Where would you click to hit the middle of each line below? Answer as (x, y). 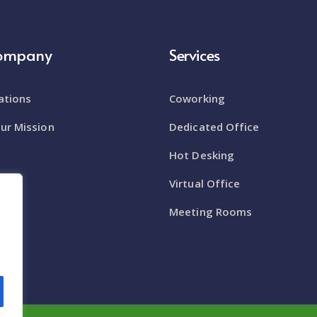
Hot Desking (202, 155)
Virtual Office (205, 183)
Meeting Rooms (211, 211)
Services (195, 54)
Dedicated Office (214, 126)
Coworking (197, 98)
